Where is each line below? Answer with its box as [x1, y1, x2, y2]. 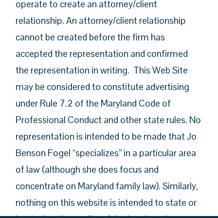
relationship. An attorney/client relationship [16, 14, 186, 27]
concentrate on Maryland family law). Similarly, [16, 180, 199, 192]
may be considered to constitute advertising [16, 80, 190, 93]
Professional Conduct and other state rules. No [16, 113, 201, 126]
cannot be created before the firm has [16, 31, 165, 43]
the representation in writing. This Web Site [16, 64, 188, 76]
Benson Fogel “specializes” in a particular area [16, 146, 197, 159]
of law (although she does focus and [16, 163, 159, 176]
